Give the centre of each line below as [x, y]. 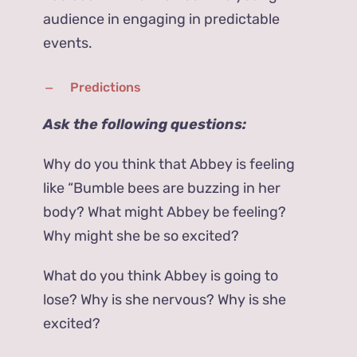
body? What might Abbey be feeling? [165, 212]
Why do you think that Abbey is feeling [169, 165]
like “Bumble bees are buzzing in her [162, 188]
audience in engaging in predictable [162, 20]
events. [68, 43]
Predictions [106, 88]
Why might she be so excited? [141, 236]
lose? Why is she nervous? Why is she [165, 300]
